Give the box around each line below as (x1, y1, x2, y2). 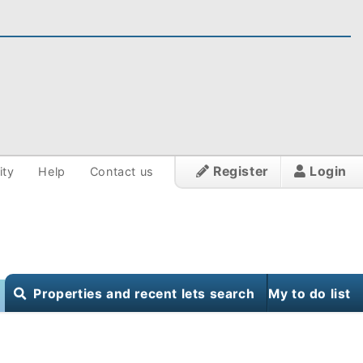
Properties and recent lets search (33, 286, 255, 301)
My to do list (268, 286, 351, 301)
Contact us (89, 164, 154, 178)
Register (209, 164, 268, 179)
